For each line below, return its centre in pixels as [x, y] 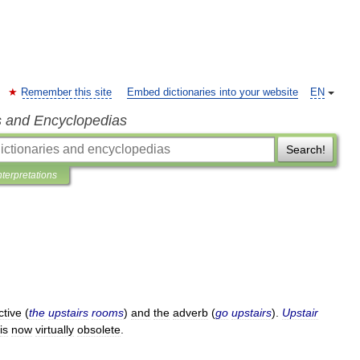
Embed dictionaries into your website [213, 92]
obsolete [99, 329]
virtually [55, 329]
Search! [305, 149]
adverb [190, 313]
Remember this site [66, 92]
